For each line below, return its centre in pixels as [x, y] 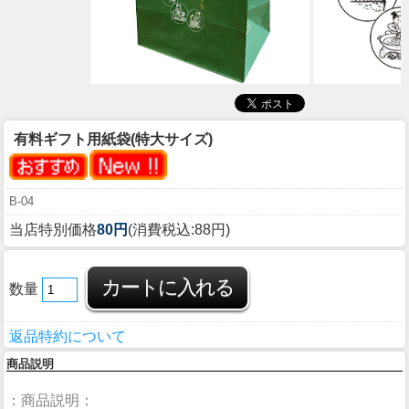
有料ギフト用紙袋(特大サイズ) [113, 140]
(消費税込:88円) [179, 230]
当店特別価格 [53, 230]
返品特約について [68, 337]
